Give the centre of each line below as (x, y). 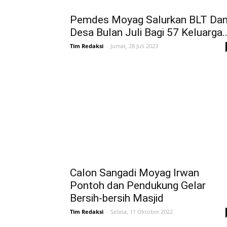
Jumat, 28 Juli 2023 (134, 46)
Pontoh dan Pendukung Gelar (138, 185)
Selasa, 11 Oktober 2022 (142, 212)
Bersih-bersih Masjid (117, 198)
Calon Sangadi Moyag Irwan (135, 173)
